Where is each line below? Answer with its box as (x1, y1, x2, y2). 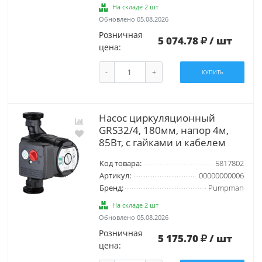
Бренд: (99, 182, 123, 193)
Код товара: (99, 158, 142, 168)
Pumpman (208, 182, 244, 193)
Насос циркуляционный (98, 111, 215, 125)
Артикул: (99, 170, 131, 181)
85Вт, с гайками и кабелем (98, 135, 226, 149)
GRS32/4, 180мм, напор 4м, (98, 123, 229, 137)
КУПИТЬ (201, 68, 223, 77)
